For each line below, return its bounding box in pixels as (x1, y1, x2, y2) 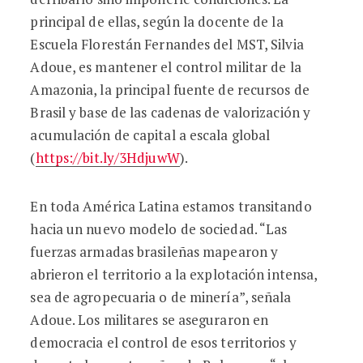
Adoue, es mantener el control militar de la (30, 58, 301, 76)
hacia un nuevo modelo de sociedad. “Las (30, 220, 288, 238)
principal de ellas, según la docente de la (30, 12, 284, 31)
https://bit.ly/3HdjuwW (35, 148, 180, 167)
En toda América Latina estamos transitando (30, 197, 312, 216)
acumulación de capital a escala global (30, 126, 271, 144)
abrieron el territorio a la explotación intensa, (30, 265, 318, 284)
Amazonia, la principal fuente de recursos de (30, 80, 310, 99)
